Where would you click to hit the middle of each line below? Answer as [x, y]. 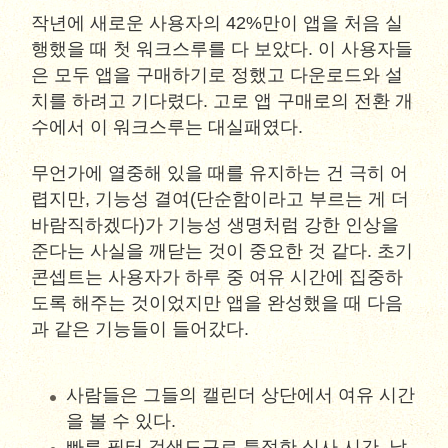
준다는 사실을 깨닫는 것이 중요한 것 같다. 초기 [222, 251]
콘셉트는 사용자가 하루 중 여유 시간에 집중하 [217, 277]
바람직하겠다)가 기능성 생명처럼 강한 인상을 [215, 225]
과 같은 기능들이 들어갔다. [140, 329]
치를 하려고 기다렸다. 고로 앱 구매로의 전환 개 [222, 101]
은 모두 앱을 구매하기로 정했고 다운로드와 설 [217, 75]
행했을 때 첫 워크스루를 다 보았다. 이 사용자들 [222, 49]
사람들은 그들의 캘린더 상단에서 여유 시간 [241, 395]
